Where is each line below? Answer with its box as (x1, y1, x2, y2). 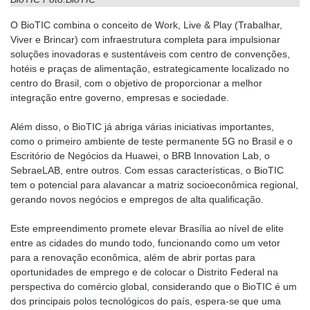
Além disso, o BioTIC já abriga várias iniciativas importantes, (10, 120, 274, 132)
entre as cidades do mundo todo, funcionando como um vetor (10, 237, 280, 248)
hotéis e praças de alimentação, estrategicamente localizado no (10, 62, 289, 74)
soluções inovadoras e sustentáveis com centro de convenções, (10, 48, 290, 60)
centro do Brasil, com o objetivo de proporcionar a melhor (10, 77, 262, 89)
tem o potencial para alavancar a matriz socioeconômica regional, (10, 179, 298, 190)
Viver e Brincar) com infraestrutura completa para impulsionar (10, 33, 280, 45)
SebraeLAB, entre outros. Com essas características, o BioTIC (10, 164, 284, 176)
